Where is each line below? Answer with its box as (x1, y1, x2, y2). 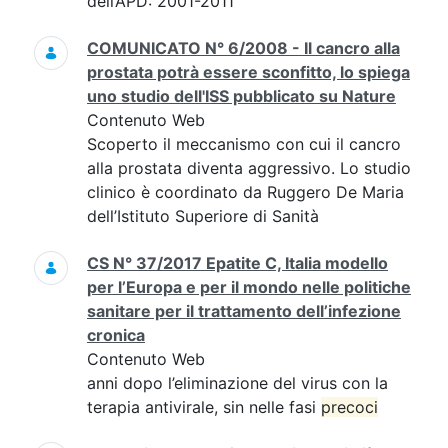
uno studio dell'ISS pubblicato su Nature (87, 86, 396, 106)
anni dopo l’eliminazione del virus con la (87, 373, 388, 393)
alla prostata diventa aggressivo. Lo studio (87, 158, 411, 178)
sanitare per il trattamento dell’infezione (87, 301, 401, 321)
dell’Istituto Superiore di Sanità (87, 206, 319, 226)
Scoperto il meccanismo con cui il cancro (87, 134, 401, 154)
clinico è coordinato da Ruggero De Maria (87, 182, 404, 202)
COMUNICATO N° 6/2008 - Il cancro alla (87, 38, 400, 58)
